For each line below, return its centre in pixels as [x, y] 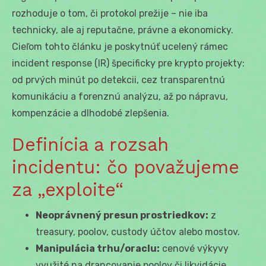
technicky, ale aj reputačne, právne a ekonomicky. [123, 30]
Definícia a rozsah [90, 144]
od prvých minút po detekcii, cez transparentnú [118, 80]
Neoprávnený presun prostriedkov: [122, 215]
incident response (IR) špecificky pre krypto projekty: [128, 63]
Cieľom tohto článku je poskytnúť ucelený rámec [120, 46]
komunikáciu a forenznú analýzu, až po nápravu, [120, 96]
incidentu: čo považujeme [126, 167]
